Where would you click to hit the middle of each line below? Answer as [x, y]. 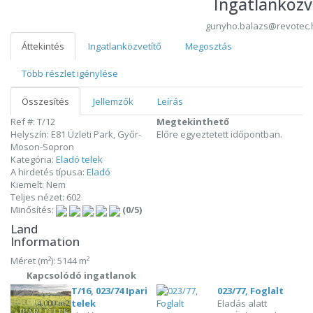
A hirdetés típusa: [49, 172]
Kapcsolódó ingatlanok [81, 275]
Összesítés [45, 101]
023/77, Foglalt [251, 290]
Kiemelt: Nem [38, 184]
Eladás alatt [242, 303]
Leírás [170, 101]
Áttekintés [43, 46]
